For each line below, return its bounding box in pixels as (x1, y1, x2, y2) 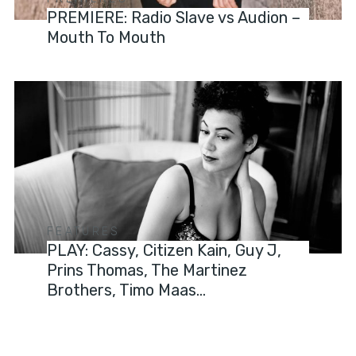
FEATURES (47, 225, 121, 239)
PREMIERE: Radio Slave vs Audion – (47, 8, 301, 28)
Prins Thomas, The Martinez (47, 261, 248, 281)
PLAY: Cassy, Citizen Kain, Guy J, (47, 241, 282, 261)
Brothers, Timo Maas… (47, 281, 207, 300)
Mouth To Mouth (47, 28, 166, 48)
